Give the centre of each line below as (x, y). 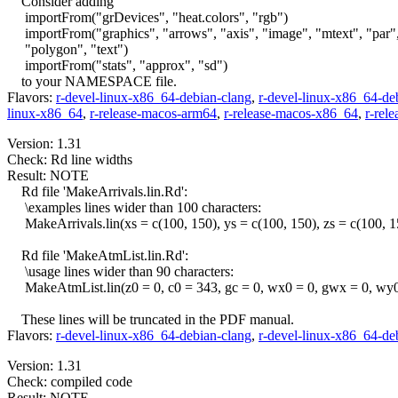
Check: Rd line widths (70, 160)
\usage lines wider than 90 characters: (120, 272)
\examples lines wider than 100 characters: (134, 208)
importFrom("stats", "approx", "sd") (117, 66)
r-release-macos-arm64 (153, 114)
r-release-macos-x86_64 (291, 114)
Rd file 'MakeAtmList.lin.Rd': (98, 256)
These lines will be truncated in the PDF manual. (151, 320)
